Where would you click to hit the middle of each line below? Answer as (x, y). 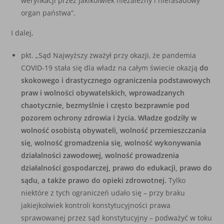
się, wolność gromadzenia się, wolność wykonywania (111, 143)
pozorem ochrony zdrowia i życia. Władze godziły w (109, 118)
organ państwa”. (48, 13)
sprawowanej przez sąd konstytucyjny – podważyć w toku (117, 218)
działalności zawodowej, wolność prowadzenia (100, 155)
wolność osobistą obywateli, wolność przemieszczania (114, 130)
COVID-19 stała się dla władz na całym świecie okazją (110, 68)
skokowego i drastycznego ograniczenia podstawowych (116, 80)
